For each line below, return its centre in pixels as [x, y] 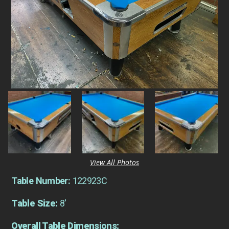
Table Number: [42, 180]
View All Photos [114, 162]
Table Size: [36, 203]
